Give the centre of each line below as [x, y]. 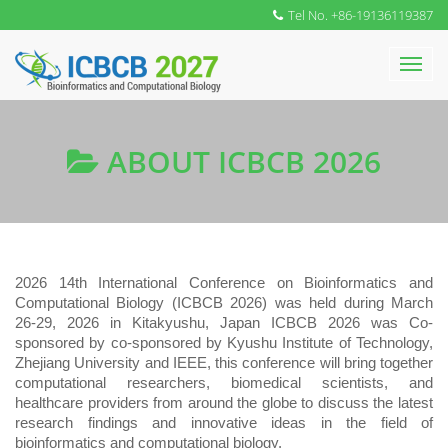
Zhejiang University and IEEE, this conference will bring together [224, 363]
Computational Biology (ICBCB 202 [135, 303]
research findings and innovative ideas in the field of [224, 423]
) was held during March [348, 303]
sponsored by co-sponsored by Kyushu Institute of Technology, [224, 343]
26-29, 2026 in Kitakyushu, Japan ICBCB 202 [183, 323]
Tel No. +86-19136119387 [360, 15]
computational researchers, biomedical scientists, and [224, 383]
